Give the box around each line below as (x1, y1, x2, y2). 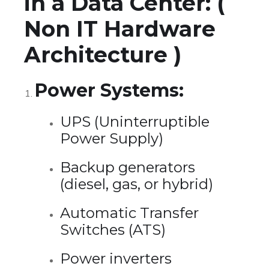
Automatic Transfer (60, 204, 199, 222)
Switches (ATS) (60, 220, 166, 238)
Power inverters (60, 249, 172, 267)
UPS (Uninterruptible (60, 112, 210, 130)
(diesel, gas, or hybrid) (60, 175, 213, 193)
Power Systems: (35, 79, 184, 101)
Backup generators (60, 158, 195, 176)
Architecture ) (24, 41, 181, 68)
